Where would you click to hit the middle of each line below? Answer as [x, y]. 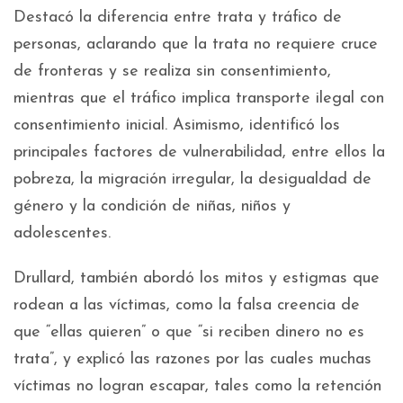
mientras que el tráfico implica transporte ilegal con [199, 99]
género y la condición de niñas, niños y [152, 206]
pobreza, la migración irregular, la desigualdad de [193, 179]
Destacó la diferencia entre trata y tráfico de [178, 18]
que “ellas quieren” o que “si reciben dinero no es [189, 332]
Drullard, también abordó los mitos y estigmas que [197, 278]
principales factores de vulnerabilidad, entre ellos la [199, 152]
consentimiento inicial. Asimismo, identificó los [177, 125]
